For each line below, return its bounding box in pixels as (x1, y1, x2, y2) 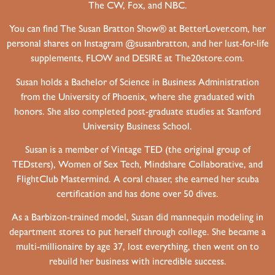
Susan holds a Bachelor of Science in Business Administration (16, 78, 259, 88)
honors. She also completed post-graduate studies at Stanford (14, 107, 261, 118)
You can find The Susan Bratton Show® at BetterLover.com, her (9, 25, 266, 36)
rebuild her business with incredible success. (48, 258, 227, 268)
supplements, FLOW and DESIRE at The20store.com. (31, 55, 244, 65)
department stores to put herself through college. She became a (9, 228, 266, 239)
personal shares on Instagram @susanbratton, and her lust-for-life (6, 40, 269, 50)
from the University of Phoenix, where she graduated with (20, 93, 255, 103)
